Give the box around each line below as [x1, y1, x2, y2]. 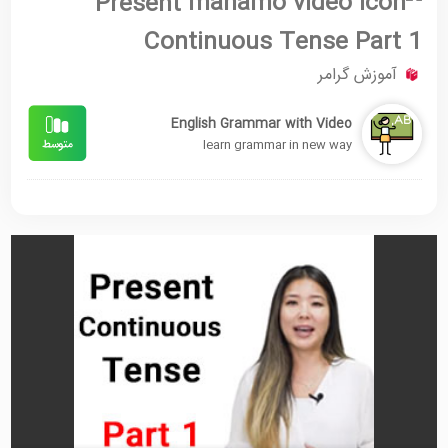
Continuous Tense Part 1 [143, 23, 422, 62]
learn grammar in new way [202, 134, 352, 155]
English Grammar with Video [170, 112, 352, 135]
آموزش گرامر [317, 61, 397, 89]
